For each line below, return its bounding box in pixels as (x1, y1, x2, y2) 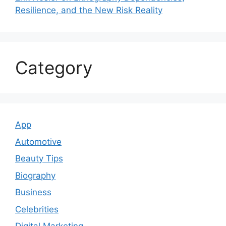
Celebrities (15, 204, 59, 214)
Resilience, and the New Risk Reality (15, 5, 162, 16)
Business (15, 187, 51, 198)
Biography (15, 170, 55, 181)
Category (15, 57, 92, 79)
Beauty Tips (15, 153, 63, 164)
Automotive (15, 136, 62, 147)
